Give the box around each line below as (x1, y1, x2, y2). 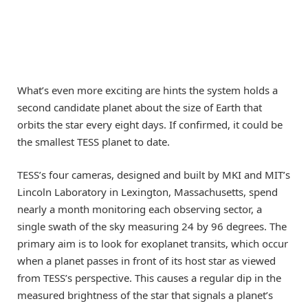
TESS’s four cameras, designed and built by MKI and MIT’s (17, 167, 290, 181)
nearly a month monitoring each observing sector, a (17, 201, 262, 216)
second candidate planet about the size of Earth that (17, 100, 262, 114)
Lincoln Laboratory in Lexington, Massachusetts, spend (17, 184, 278, 199)
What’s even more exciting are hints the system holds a (17, 82, 278, 97)
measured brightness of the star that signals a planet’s (17, 287, 273, 302)
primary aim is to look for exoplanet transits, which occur (17, 236, 288, 250)
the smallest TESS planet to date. (17, 134, 170, 148)
